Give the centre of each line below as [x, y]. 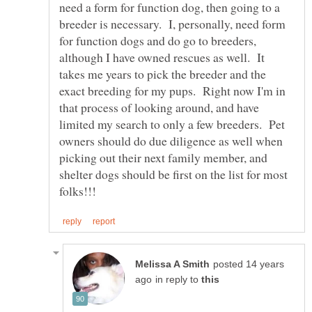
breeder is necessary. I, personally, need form [172, 23]
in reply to [178, 279]
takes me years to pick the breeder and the [163, 73]
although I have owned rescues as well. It [162, 57]
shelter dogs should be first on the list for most [173, 174]
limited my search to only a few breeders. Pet [172, 124]
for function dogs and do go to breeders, [158, 40]
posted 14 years [249, 264]
